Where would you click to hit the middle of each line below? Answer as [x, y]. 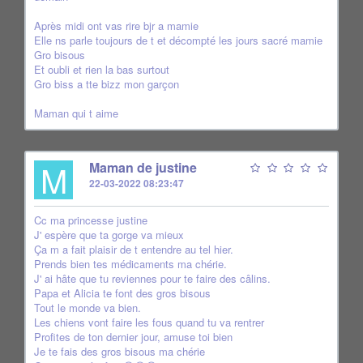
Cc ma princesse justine [91, 220]
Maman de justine [143, 167]
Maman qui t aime [76, 113]
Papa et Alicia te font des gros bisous [122, 293]
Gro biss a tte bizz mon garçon [107, 84]
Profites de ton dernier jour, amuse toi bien [133, 337]
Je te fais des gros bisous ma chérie [120, 351]
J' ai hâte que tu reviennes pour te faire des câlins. [152, 278]
